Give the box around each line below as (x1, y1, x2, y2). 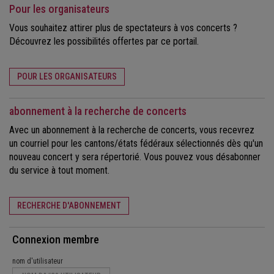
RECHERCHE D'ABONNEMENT (17, 201, 121, 211)
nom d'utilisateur (12, 257, 63, 266)
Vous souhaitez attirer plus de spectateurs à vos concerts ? (9, 22, 237, 34)
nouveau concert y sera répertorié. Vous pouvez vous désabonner (9, 151, 261, 163)
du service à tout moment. (9, 165, 109, 177)
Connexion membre (12, 233, 99, 246)
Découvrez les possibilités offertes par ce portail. (9, 35, 199, 48)
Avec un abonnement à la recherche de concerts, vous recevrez (9, 124, 254, 136)
